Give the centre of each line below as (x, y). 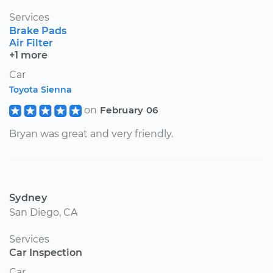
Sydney (28, 197)
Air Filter (31, 43)
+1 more (28, 55)
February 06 (129, 110)
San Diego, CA (43, 212)
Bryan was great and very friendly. (91, 133)
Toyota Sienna (41, 89)
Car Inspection (46, 252)
